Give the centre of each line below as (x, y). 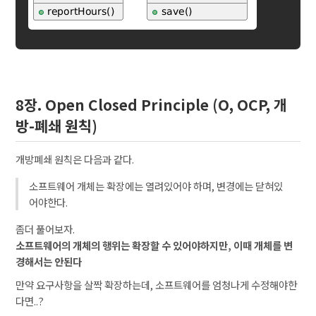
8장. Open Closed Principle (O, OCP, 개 (152, 104)
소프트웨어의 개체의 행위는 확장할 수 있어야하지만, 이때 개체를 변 (154, 245)
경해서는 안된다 (49, 261)
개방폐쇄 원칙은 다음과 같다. (75, 159)
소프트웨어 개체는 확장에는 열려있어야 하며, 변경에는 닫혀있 (156, 186)
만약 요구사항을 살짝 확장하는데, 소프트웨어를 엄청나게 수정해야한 (157, 284)
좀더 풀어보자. (45, 229)
